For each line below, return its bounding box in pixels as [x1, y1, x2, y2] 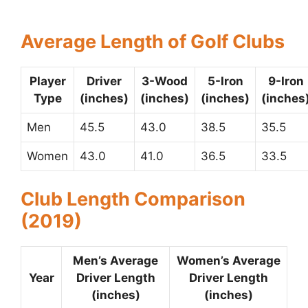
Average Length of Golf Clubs [21, 30, 285, 53]
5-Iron [207, 74, 243, 88]
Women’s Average [176, 254, 280, 268]
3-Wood [142, 74, 188, 88]
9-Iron [267, 74, 304, 88]
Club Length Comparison [21, 188, 245, 211]
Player [29, 74, 66, 88]
